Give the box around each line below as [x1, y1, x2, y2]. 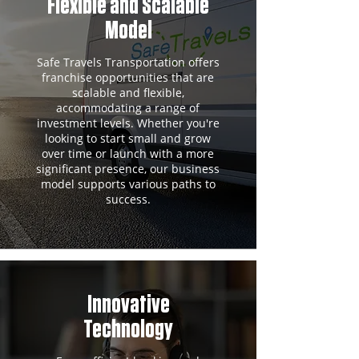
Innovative [87, 292, 170, 317]
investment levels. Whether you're [36, 115, 220, 131]
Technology [83, 317, 173, 342]
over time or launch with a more [42, 146, 214, 161]
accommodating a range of [56, 100, 200, 115]
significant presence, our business [36, 161, 220, 176]
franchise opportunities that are [42, 70, 214, 85]
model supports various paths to [40, 176, 216, 192]
